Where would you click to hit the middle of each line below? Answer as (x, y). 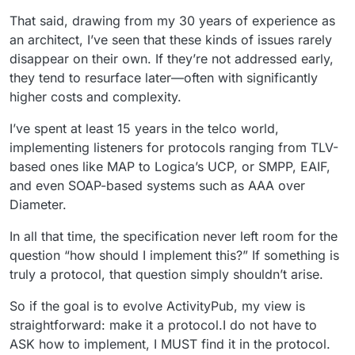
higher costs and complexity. (95, 97)
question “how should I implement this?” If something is (174, 256)
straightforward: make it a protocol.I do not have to (163, 325)
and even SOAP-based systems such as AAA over (157, 186)
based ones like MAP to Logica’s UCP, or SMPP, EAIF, (170, 167)
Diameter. (38, 205)
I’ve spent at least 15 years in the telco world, (144, 129)
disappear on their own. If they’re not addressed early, (172, 59)
